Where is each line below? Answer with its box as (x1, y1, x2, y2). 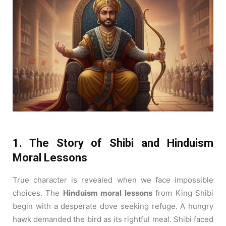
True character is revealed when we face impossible (13, 175, 213, 185)
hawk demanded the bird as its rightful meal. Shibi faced (13, 214, 213, 224)
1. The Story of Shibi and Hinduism (13, 136, 213, 149)
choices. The (13, 188, 63, 198)
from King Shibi (152, 188, 214, 198)
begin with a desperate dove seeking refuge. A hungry (13, 201, 213, 211)
